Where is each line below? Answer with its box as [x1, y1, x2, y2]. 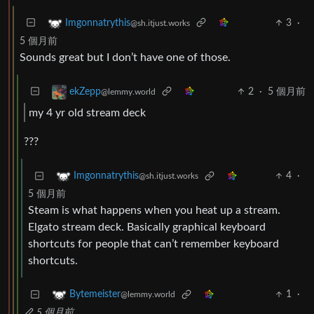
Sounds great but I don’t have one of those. [20, 51, 231, 63]
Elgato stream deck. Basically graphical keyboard [28, 221, 266, 233]
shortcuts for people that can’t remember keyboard [28, 238, 279, 250]
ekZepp [69, 87, 101, 97]
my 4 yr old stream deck [29, 107, 146, 118]
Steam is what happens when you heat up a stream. [28, 205, 280, 217]
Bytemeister [69, 289, 121, 300]
